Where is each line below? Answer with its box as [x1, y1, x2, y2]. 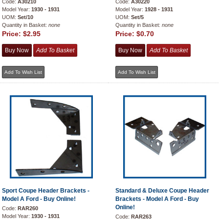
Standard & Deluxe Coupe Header [115, 187, 209, 194]
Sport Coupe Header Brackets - [2, 187, 89, 194]
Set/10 [18, 14, 33, 20]
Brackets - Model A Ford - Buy [115, 196, 199, 202]
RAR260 [18, 205, 38, 211]
